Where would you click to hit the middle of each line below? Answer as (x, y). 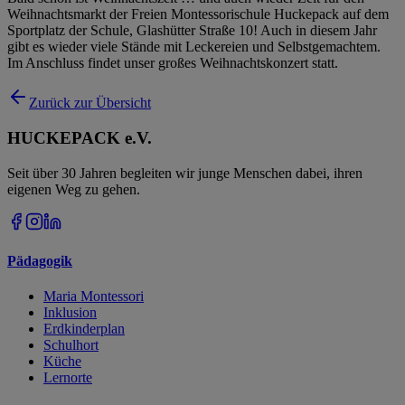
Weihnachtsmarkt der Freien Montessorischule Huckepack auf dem (198, 14)
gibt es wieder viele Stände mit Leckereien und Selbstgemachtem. (194, 47)
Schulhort (71, 345)
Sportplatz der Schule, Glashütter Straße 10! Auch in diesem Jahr (192, 31)
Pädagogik (40, 260)
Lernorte (68, 378)
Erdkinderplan (84, 329)
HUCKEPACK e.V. (80, 137)
